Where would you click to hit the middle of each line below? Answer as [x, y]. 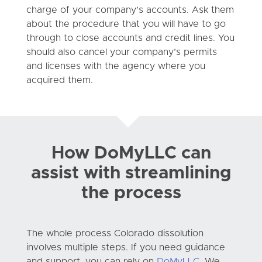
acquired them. [59, 80]
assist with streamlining [131, 173]
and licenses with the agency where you [116, 66]
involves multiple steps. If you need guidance [125, 247]
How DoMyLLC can [131, 153]
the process [131, 193]
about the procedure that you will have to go [126, 24]
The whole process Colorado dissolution [115, 233]
